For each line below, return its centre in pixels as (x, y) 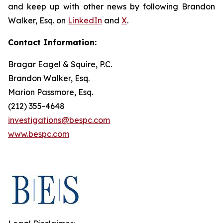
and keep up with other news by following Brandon (111, 6)
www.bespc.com (39, 134)
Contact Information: (52, 42)
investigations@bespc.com (59, 120)
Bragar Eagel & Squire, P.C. (60, 64)
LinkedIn (85, 20)
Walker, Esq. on (38, 20)
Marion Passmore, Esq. (51, 92)
